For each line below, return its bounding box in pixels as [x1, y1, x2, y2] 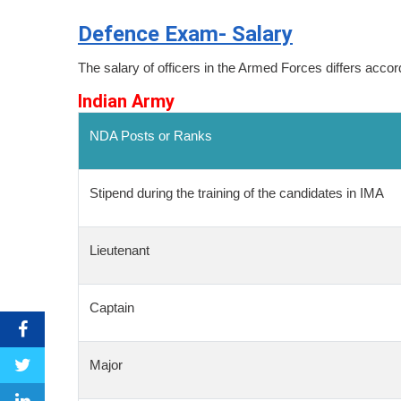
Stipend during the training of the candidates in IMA [90, 185, 384, 200]
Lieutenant [90, 243, 149, 258]
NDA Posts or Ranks [90, 128, 212, 143]
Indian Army [78, 90, 175, 112]
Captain [90, 300, 134, 315]
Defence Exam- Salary [78, 21, 293, 47]
